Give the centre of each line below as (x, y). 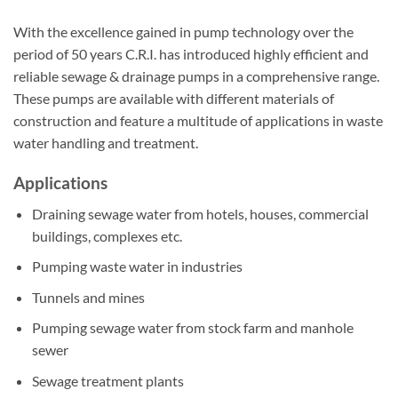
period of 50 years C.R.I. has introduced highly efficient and (191, 54)
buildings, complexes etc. (107, 235)
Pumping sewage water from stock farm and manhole (192, 328)
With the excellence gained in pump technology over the (183, 32)
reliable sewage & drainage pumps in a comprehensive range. (196, 76)
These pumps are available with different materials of (174, 99)
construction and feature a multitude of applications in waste (198, 121)
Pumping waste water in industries (137, 267)
